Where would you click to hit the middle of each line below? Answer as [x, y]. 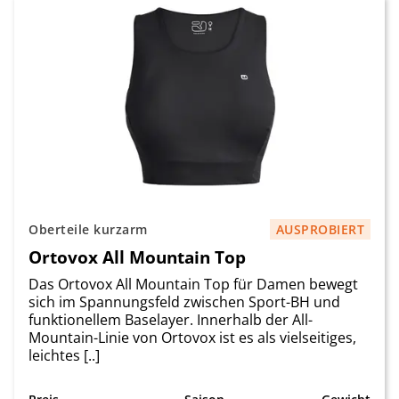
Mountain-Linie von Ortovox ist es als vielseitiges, [192, 338]
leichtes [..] [64, 356]
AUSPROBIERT [320, 230]
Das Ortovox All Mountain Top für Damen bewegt [193, 285]
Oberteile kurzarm [88, 230]
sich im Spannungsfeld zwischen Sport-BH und [184, 302]
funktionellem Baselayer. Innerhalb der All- [171, 320]
